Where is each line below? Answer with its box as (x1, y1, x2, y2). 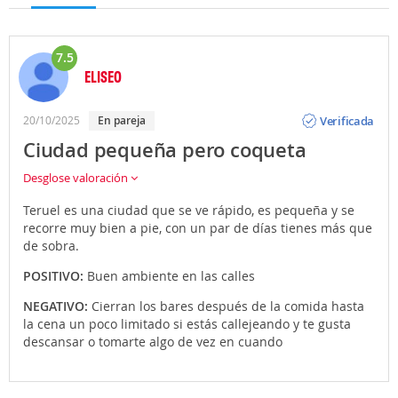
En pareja (104, 113, 146, 129)
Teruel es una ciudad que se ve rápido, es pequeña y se (23, 202, 354, 219)
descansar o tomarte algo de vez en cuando (23, 333, 283, 351)
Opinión (320, 98, 362, 115)
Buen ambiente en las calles (87, 267, 255, 285)
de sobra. (23, 237, 79, 255)
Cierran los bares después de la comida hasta (92, 298, 364, 315)
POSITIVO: (23, 267, 87, 285)
